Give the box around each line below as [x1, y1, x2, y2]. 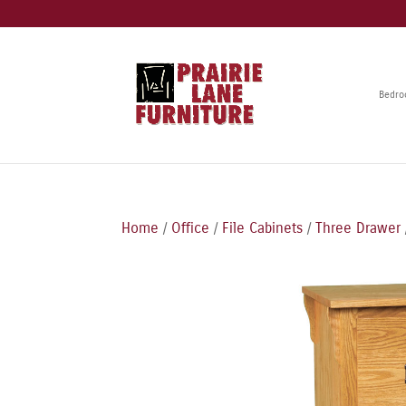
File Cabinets [222, 219, 304, 237]
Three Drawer [315, 219, 401, 237]
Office [171, 219, 210, 237]
